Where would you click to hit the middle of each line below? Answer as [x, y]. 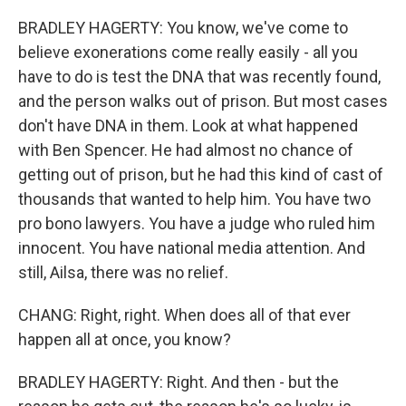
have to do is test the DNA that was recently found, [199, 77]
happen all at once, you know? [125, 339]
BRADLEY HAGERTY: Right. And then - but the [179, 382]
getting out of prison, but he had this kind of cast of [201, 174]
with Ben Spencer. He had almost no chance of [186, 150]
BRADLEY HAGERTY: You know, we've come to [183, 28]
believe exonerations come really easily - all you [188, 52]
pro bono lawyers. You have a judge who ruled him [197, 223]
